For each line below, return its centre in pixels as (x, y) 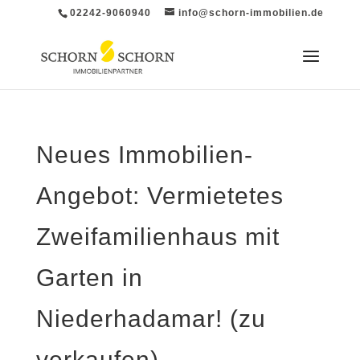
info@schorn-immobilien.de (252, 13)
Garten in (89, 278)
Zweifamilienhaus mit (157, 237)
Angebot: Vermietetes (160, 196)
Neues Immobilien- (144, 155)
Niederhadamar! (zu (151, 319)
